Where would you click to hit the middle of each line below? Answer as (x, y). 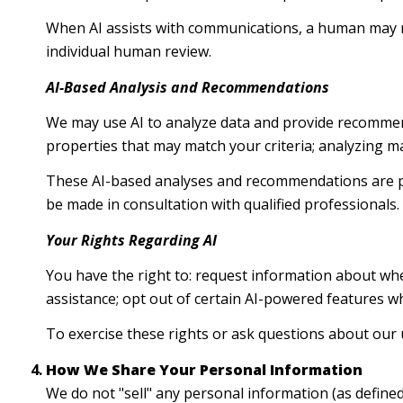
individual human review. (128, 52)
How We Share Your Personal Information (204, 369)
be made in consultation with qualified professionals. (222, 205)
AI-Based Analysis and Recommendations (187, 87)
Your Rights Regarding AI (131, 240)
